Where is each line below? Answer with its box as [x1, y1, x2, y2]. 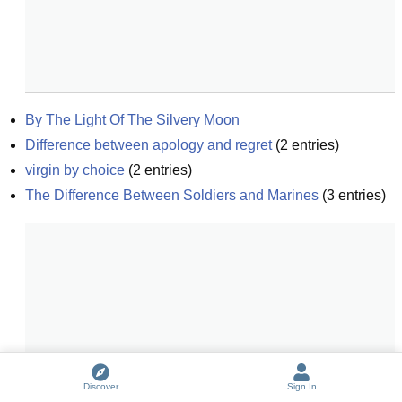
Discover [83, 381, 118, 391]
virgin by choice [25, 162, 125, 178]
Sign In [286, 381, 317, 391]
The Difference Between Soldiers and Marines [25, 188, 319, 203]
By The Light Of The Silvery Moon [25, 112, 240, 127]
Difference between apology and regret [25, 137, 272, 153]
